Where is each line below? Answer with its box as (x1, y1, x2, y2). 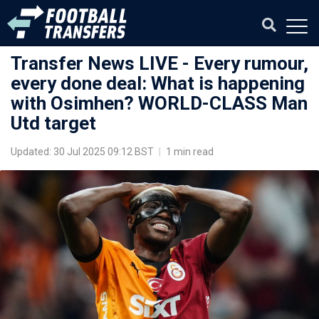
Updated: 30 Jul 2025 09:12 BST (11, 146, 156, 157)
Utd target (11, 113, 96, 134)
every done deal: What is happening (11, 73, 305, 94)
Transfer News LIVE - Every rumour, (11, 53, 308, 74)
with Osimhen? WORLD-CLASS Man (11, 93, 308, 114)
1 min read (164, 146, 214, 157)
